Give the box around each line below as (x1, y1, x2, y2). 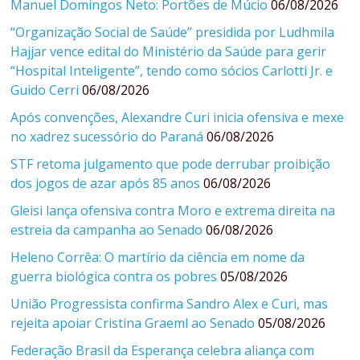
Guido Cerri (10, 80, 80, 99)
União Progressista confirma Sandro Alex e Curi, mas (10, 294, 329, 313)
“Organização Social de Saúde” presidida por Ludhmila (10, 22, 335, 41)
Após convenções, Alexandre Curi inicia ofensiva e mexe (10, 108, 345, 126)
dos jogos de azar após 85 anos (10, 174, 201, 192)
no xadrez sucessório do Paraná (10, 127, 204, 145)
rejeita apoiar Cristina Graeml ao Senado (10, 313, 256, 332)
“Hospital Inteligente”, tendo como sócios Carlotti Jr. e (10, 61, 333, 80)
